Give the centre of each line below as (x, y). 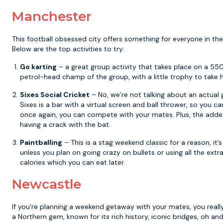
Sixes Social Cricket (55, 95)
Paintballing (41, 142)
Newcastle (47, 184)
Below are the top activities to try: (68, 49)
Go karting (38, 67)
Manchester (52, 16)
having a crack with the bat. (65, 124)
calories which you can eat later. (72, 162)
